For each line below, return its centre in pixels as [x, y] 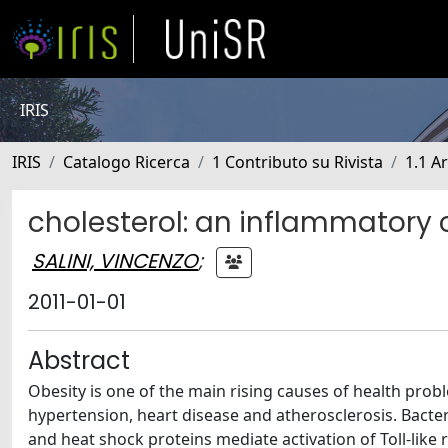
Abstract [79, 360]
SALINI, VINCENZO [115, 260]
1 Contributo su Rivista [297, 162]
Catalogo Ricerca [126, 162]
